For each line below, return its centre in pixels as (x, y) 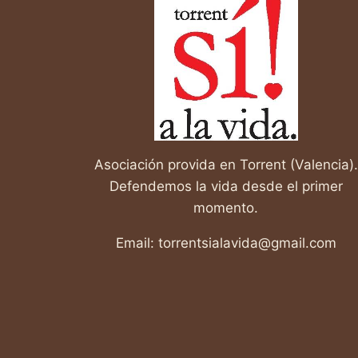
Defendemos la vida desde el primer (226, 186)
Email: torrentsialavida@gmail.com (226, 243)
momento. (226, 207)
